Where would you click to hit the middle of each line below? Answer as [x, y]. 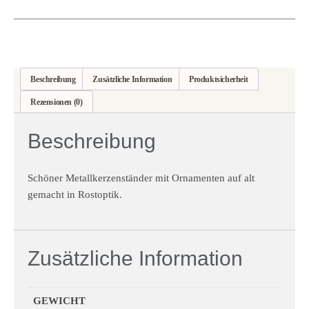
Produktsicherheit [218, 79]
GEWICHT [59, 300]
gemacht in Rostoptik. [75, 195]
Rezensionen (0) [57, 102]
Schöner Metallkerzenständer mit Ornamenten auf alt [141, 178]
